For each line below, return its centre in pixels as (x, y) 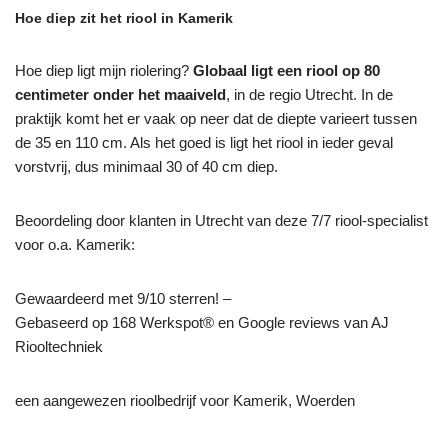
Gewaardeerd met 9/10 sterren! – (123, 298)
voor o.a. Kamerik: (75, 244)
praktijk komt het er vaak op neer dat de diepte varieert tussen (216, 118)
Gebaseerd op (63, 322)
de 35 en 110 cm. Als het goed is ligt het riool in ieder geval (204, 142)
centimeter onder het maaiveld (120, 94)
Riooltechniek (59, 346)
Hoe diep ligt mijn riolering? (104, 70)
